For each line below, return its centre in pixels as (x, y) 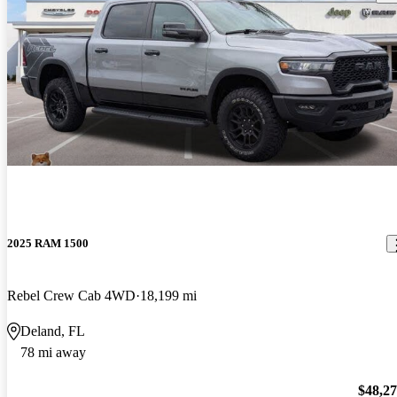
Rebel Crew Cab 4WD (71, 296)
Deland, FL (53, 331)
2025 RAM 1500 (48, 244)
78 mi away (53, 353)
